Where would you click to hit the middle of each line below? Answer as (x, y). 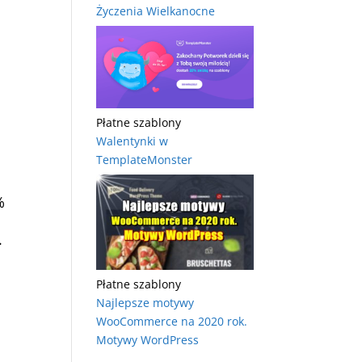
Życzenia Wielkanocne (156, 11)
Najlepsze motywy (145, 303)
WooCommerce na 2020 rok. (172, 322)
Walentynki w (133, 141)
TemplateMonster (145, 160)
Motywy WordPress (148, 340)
